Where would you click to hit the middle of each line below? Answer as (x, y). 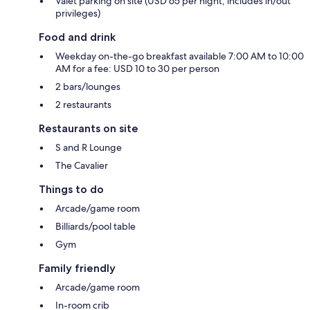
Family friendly (77, 268)
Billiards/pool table (95, 226)
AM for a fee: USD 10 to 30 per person (137, 68)
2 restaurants (83, 104)
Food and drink (77, 37)
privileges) (78, 13)
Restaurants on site (89, 128)
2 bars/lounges (88, 86)
